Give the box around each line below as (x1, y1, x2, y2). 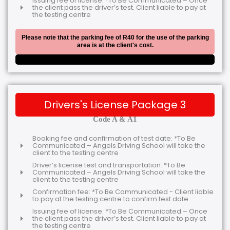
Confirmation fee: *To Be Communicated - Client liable (32, 187, 214, 197)
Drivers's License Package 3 (44, 97, 186, 112)
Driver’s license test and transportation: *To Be (32, 160, 185, 170)
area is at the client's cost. (76, 41, 154, 49)
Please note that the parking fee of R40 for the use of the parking (21, 33, 209, 41)
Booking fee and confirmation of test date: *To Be (32, 133, 196, 144)
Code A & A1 (93, 114, 137, 123)
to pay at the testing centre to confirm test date (32, 194, 188, 204)
